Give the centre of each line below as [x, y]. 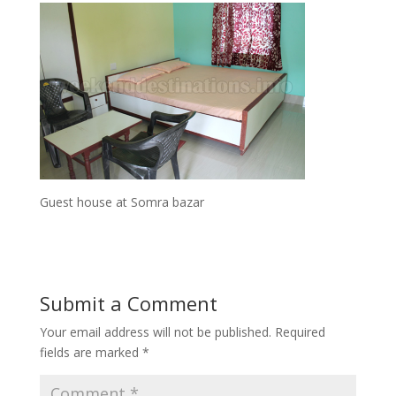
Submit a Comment [128, 303]
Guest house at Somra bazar [122, 202]
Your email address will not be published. [155, 331]
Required [300, 331]
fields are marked [91, 352]
